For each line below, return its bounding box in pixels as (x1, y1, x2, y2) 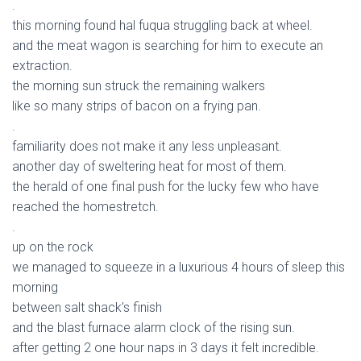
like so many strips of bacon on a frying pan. (12, 98, 261, 114)
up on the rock (12, 239, 93, 255)
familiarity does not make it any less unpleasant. (12, 139, 282, 154)
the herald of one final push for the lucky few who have (12, 179, 319, 194)
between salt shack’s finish (12, 300, 162, 315)
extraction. (12, 58, 73, 73)
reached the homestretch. (12, 199, 159, 214)
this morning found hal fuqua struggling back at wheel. (12, 18, 313, 33)
